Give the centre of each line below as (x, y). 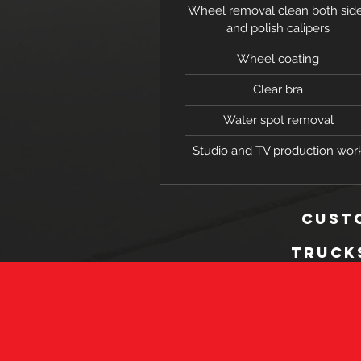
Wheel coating (278, 59)
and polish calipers (278, 28)
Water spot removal (278, 120)
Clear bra (278, 89)
